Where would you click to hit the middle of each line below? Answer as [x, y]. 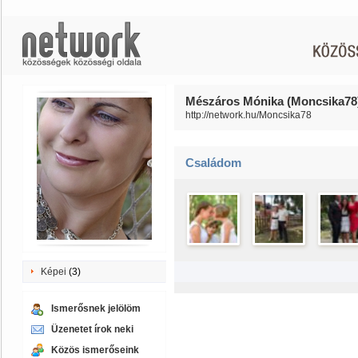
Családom [213, 163]
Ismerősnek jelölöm [96, 308]
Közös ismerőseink [95, 350]
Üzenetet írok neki [92, 329]
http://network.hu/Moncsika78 [249, 115]
